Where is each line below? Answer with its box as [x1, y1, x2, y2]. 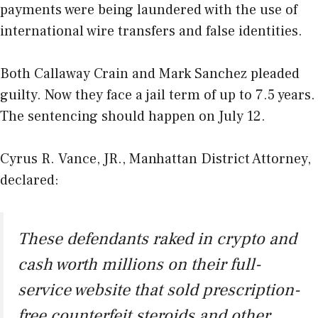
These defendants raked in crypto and [18, 227, 297, 250]
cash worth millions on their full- [18, 253, 261, 275]
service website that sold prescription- [18, 278, 300, 301]
